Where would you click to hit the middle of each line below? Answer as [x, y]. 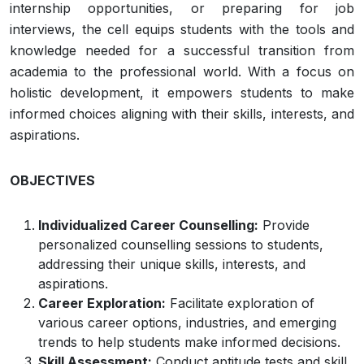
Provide [284, 225]
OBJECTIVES [52, 180]
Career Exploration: [102, 303]
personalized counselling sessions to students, [181, 245]
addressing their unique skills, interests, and [172, 264]
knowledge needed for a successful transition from [182, 50]
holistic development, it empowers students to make [182, 93]
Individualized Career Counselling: [148, 225]
